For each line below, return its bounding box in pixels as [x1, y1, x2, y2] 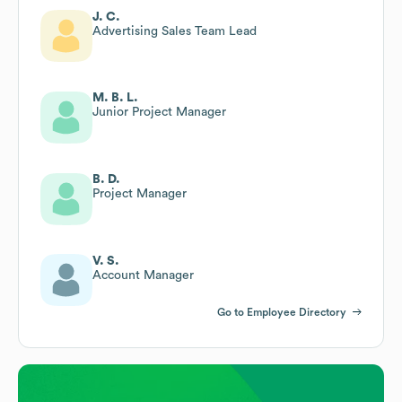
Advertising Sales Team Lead [92, 24, 257, 38]
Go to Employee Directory [217, 306, 346, 318]
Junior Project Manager [92, 105, 226, 118]
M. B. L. [92, 91, 138, 104]
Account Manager [92, 268, 194, 282]
